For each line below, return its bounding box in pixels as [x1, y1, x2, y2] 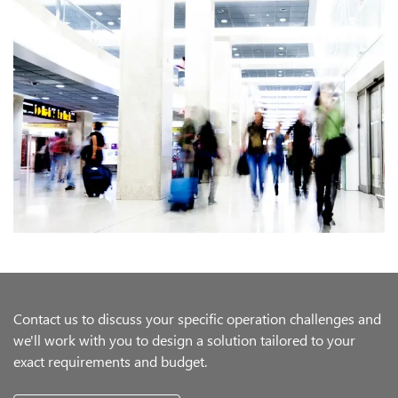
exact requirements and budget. [13, 352, 207, 371]
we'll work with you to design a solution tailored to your [13, 330, 355, 350]
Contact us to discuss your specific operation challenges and [13, 309, 381, 329]
